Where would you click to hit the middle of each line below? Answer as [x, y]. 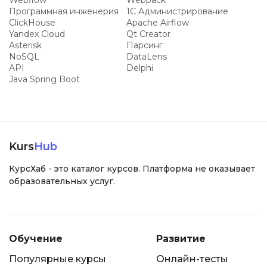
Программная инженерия [64, 11]
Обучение [36, 239]
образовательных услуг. [62, 181]
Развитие [181, 239]
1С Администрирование [177, 11]
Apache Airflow [158, 23]
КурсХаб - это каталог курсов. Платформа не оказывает [132, 169]
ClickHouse [32, 23]
